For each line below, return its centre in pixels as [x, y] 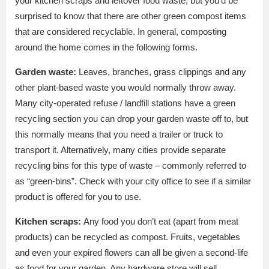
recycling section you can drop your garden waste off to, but [131, 118]
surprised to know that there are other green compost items [131, 16]
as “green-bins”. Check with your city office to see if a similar [133, 181]
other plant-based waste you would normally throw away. [125, 87]
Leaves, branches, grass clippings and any [162, 71]
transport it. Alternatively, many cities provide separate [120, 150]
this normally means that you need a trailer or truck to [119, 134]
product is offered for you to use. [80, 196]
